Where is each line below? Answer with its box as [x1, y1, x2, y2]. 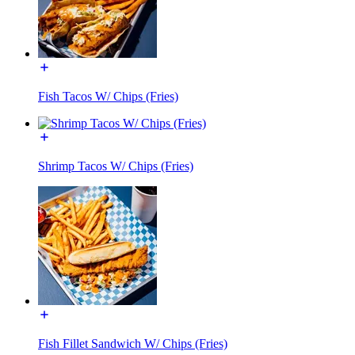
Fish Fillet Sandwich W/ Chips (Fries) [38, 336, 227, 350]
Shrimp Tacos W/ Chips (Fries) [38, 158, 193, 173]
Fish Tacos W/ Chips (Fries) [38, 89, 178, 103]
